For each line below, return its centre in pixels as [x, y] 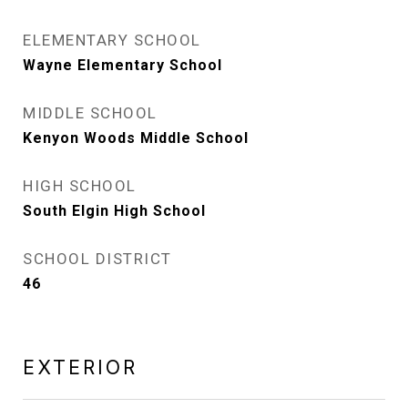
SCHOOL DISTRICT [97, 259]
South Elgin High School [114, 211]
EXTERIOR [80, 367]
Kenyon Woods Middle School [136, 138]
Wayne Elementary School [122, 65]
